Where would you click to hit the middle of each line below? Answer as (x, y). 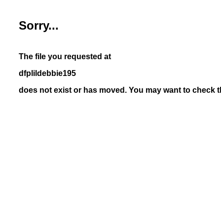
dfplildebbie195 (47, 73)
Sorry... (39, 25)
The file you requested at (65, 56)
